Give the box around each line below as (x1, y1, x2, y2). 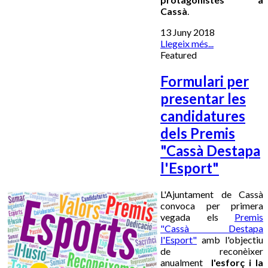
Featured (160, 49, 197, 61)
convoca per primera (160, 200, 263, 212)
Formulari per (160, 72, 249, 90)
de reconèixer (160, 245, 263, 257)
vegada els (160, 211, 234, 223)
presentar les (160, 90, 246, 108)
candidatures (160, 107, 245, 125)
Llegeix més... (160, 38, 214, 50)
